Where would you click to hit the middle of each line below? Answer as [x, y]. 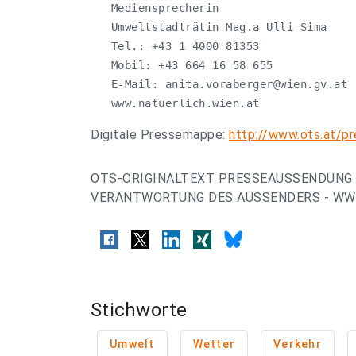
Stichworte [139, 310]
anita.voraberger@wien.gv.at [256, 84]
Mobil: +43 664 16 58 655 [182, 65]
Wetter [214, 344]
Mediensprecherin [158, 8]
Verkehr [298, 344]
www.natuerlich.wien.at [175, 103]
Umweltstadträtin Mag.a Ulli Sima [209, 27]
